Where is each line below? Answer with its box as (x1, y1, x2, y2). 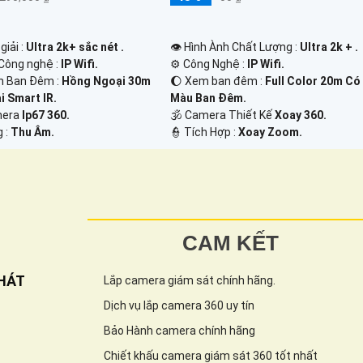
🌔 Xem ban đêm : (170, 74, 266, 88)
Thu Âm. (11, 125, 55, 139)
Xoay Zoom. (238, 125, 303, 139)
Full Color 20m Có (265, 74, 361, 88)
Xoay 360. (275, 108, 327, 122)
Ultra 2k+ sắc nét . (26, 40, 125, 53)
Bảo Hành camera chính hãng (104, 323, 255, 337)
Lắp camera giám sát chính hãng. (104, 273, 275, 287)
